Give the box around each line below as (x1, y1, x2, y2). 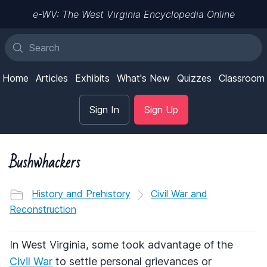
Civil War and (151, 188, 207, 200)
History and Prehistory (32, 188, 131, 200)
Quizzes (177, 72, 212, 84)
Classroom (219, 72, 265, 84)
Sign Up (144, 104, 178, 116)
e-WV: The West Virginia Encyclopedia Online (32, 8, 235, 20)
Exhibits (75, 72, 110, 84)
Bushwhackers (10, 148, 80, 177)
